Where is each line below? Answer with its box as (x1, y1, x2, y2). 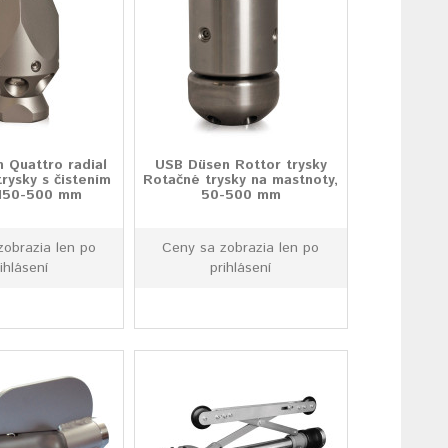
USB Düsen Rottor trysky (154, 155, 327, 175)
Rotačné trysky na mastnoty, (143, 170, 339, 190)
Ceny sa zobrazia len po (162, 238, 320, 258)
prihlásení (210, 258, 272, 278)
